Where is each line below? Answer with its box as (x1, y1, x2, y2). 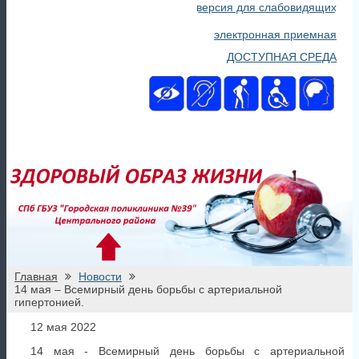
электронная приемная (214, 28, 337, 42)
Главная (14, 270, 58, 284)
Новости (79, 270, 122, 284)
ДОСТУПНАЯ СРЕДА (227, 50, 337, 64)
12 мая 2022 (30, 321, 96, 334)
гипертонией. (14, 296, 84, 309)
